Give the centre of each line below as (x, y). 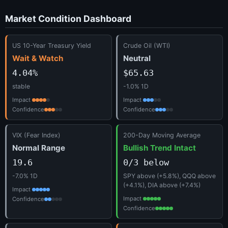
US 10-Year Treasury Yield (52, 45)
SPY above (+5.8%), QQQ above (169, 176)
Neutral (137, 58)
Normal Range (39, 148)
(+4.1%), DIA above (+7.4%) (162, 185)
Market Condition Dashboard (68, 19)
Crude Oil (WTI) (147, 45)
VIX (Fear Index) (36, 135)
